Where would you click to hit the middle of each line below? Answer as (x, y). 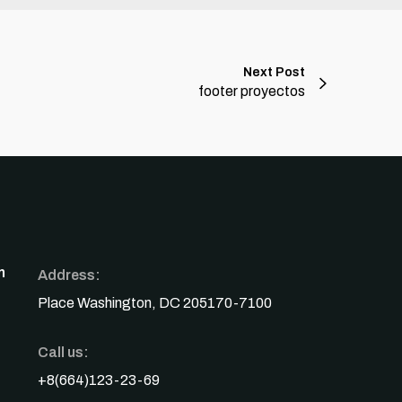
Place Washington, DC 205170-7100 (155, 303)
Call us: (64, 352)
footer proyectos (252, 91)
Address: (70, 275)
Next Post (274, 72)
